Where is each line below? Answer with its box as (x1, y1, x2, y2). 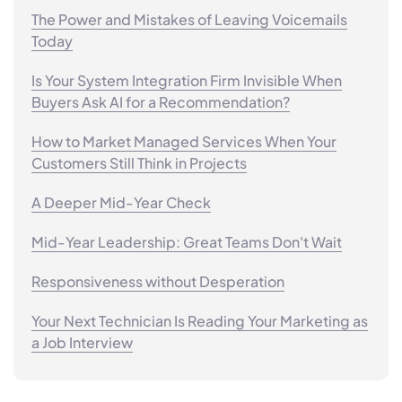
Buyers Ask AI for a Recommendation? (31, 92, 290, 111)
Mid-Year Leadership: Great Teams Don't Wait (31, 232, 342, 251)
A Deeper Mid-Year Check (31, 192, 211, 212)
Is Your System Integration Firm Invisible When (31, 70, 342, 90)
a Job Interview (31, 332, 133, 352)
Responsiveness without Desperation (31, 271, 284, 291)
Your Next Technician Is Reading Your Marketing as (31, 310, 368, 330)
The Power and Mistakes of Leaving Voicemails (31, 9, 347, 29)
